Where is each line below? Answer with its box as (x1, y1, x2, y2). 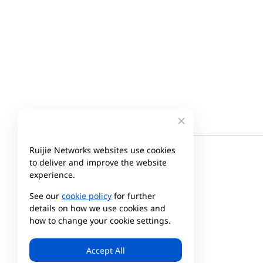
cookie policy (62, 190, 112, 201)
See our (29, 190, 62, 201)
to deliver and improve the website (29, 157, 167, 168)
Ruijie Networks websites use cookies (29, 144, 176, 156)
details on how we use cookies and (29, 203, 166, 214)
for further (112, 190, 156, 201)
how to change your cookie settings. (29, 215, 171, 226)
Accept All (86, 244, 125, 256)
